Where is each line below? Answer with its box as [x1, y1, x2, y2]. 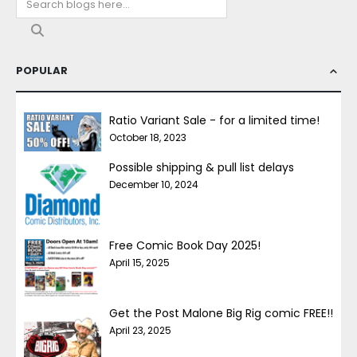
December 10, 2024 [109, 177, 198, 191]
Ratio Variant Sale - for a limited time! [109, 112, 320, 129]
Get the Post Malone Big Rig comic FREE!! [109, 304, 333, 321]
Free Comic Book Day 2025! [109, 237, 261, 254]
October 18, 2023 [109, 131, 186, 145]
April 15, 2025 [109, 256, 170, 270]
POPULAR [16, 63, 68, 79]
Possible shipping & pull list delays [109, 159, 294, 175]
